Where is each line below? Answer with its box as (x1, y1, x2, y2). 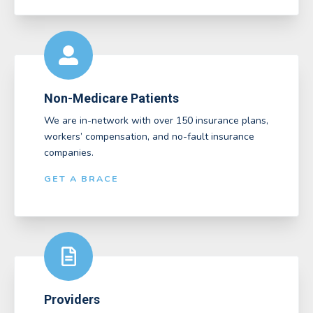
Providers (44, 292, 100, 307)
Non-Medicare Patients (44, 91, 179, 106)
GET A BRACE (44, 172, 119, 184)
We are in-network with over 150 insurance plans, (44, 113, 268, 127)
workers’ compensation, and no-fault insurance (44, 129, 254, 143)
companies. (44, 145, 94, 159)
